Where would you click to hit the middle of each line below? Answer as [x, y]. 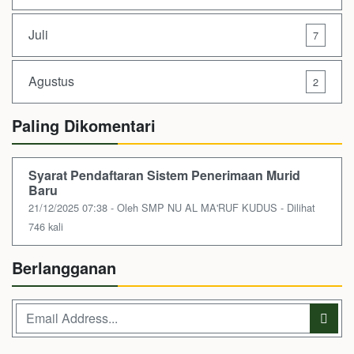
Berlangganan [64, 267]
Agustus [51, 81]
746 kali [46, 226]
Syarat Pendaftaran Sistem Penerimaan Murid [164, 175]
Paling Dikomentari [84, 125]
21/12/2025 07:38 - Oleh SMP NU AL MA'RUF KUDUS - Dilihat [172, 207]
